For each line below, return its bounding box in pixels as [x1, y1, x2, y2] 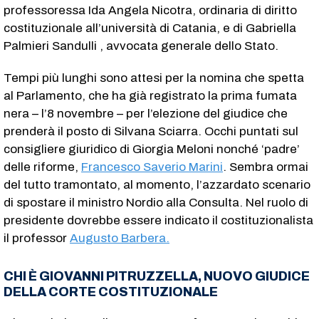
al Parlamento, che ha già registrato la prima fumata [4, 88, 297, 103]
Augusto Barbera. [70, 231, 169, 245]
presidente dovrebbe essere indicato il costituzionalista [4, 213, 313, 227]
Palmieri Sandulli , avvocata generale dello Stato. [4, 38, 278, 53]
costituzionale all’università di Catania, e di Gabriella [4, 21, 296, 35]
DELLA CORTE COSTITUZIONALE [4, 284, 218, 299]
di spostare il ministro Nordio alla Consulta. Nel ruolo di [4, 195, 308, 209]
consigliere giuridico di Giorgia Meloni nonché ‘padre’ [4, 142, 300, 156]
